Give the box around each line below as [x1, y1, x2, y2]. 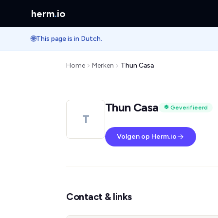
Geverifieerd [170, 104, 208, 111]
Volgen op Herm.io [117, 132, 177, 141]
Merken [92, 61, 114, 70]
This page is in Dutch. [36, 35, 102, 43]
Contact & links [66, 191, 132, 202]
